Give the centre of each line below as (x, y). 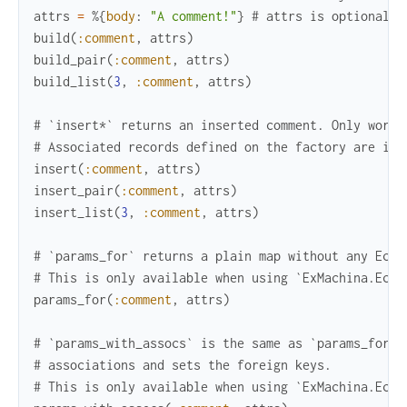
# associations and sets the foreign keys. (183, 365)
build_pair (70, 60)
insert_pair (74, 191)
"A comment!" (194, 16)
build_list (70, 82)
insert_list (74, 213)
